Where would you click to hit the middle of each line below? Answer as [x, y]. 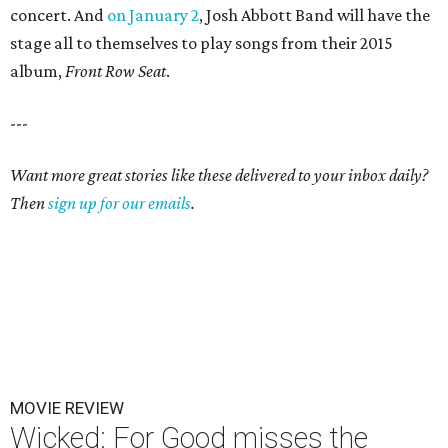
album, [37, 71]
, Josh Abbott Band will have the [314, 15]
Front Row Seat [115, 71]
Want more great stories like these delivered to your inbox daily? [219, 175]
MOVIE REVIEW [67, 408]
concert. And [58, 15]
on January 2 [153, 15]
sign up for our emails [119, 203]
